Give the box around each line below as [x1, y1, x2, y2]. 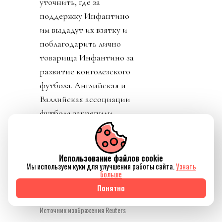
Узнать [175, 161, 196, 171]
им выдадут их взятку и [40, 24, 127, 35]
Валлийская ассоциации [40, 93, 130, 105]
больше [100, 169, 122, 179]
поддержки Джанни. [40, 135, 118, 146]
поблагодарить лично [40, 38, 121, 49]
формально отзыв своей [40, 121, 129, 132]
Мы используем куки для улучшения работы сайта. [26, 161, 176, 171]
